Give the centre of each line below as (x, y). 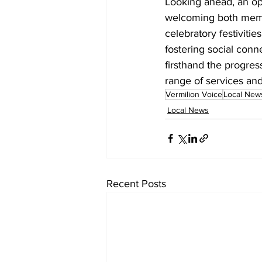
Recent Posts (136, 183)
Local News (188, 110)
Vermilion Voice (194, 94)
